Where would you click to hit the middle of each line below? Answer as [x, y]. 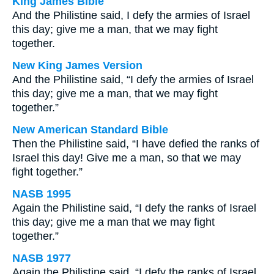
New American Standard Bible [90, 130]
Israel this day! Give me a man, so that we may [127, 158]
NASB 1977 [42, 258]
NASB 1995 [42, 194]
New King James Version [77, 65]
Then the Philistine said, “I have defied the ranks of [136, 144]
